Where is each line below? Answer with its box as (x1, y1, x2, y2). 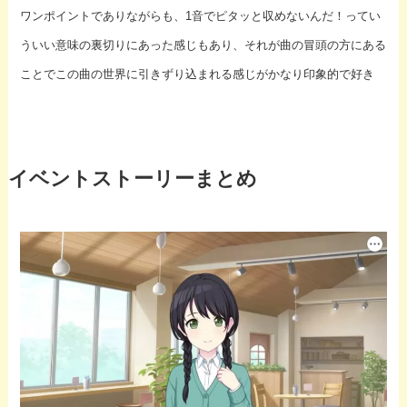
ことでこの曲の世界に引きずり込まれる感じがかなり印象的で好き (20, 66, 375, 81)
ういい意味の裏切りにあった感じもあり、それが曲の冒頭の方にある (20, 37, 387, 52)
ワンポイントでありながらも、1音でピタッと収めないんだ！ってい (20, 8, 382, 23)
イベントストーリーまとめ (7, 167, 257, 190)
